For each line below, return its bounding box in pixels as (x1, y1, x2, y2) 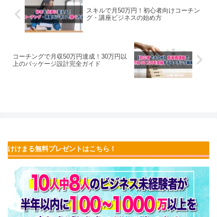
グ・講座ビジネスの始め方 (86, 14, 162, 22)
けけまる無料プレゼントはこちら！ (8, 145, 116, 153)
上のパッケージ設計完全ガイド (13, 60, 101, 67)
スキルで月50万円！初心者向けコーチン (86, 7, 200, 15)
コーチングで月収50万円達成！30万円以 (13, 52, 127, 60)
